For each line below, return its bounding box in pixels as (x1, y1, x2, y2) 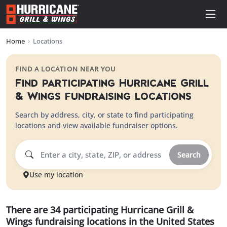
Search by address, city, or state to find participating (15, 110, 194, 120)
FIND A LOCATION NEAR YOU (15, 64, 116, 73)
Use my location (29, 170, 83, 179)
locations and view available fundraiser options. (15, 121, 178, 130)
